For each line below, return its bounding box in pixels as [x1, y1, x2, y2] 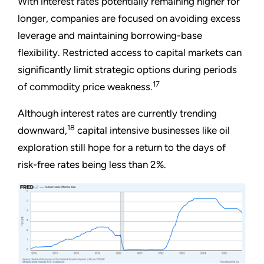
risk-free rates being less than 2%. [18, 159, 166, 171]
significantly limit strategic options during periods [18, 64, 237, 76]
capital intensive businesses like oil [75, 124, 230, 137]
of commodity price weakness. [18, 81, 153, 93]
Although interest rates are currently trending [18, 107, 217, 120]
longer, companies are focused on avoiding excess [18, 12, 240, 25]
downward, [18, 124, 67, 137]
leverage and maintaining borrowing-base [18, 29, 202, 42]
